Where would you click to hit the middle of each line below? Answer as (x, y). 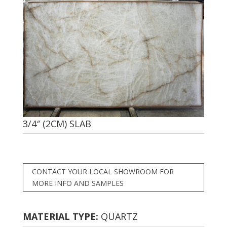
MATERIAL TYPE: (60, 216)
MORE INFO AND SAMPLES (78, 183)
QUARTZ (118, 216)
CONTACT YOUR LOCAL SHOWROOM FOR (103, 171)
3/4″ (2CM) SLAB (57, 123)
